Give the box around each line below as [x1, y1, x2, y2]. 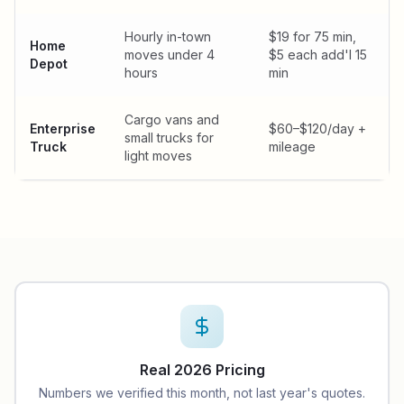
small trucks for [124, 130, 214, 145]
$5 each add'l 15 [269, 47, 367, 62]
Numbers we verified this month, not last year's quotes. [39, 385, 365, 400]
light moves [124, 148, 192, 163]
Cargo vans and [124, 112, 219, 127]
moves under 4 [124, 47, 215, 62]
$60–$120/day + [269, 121, 366, 136]
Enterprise [30, 121, 96, 136]
